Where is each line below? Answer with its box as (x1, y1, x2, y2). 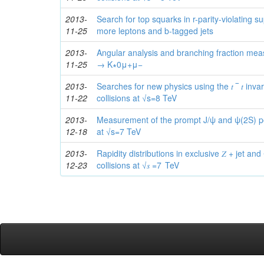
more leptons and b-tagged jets (97, 25, 214, 37)
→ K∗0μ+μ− (97, 58, 143, 71)
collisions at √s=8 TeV (97, 92, 177, 104)
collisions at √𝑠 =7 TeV (97, 159, 180, 171)
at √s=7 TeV (97, 126, 141, 138)
